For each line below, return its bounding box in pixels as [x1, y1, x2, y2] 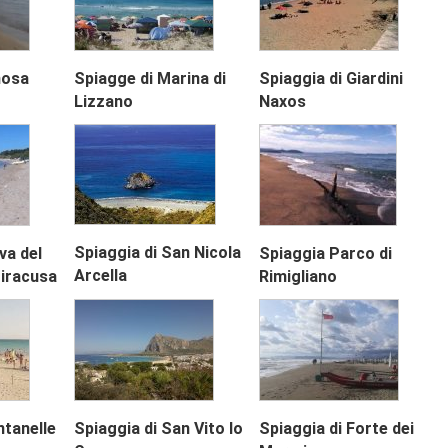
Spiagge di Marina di [74, 69, 227, 89]
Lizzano [74, 92, 134, 112]
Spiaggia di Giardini [258, 69, 403, 89]
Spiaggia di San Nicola [74, 243, 242, 263]
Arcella [74, 266, 128, 286]
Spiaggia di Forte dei [258, 419, 414, 439]
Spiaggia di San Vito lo [74, 419, 244, 439]
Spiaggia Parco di [258, 244, 392, 264]
